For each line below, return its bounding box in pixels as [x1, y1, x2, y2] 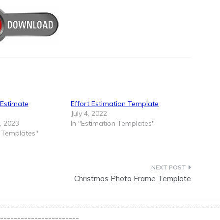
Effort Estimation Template [71, 99, 159, 109]
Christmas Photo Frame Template [74, 174, 191, 184]
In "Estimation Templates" [71, 119, 155, 128]
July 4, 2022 [71, 109, 108, 118]
